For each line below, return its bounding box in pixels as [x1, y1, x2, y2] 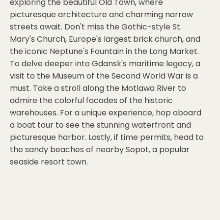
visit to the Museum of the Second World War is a [10, 70, 198, 82]
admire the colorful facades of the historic [10, 95, 173, 106]
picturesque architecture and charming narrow [10, 9, 193, 20]
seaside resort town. [10, 156, 88, 167]
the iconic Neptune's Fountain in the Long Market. [10, 46, 199, 57]
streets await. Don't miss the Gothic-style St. [10, 21, 182, 32]
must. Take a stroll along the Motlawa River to [10, 82, 186, 94]
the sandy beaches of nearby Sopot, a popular [10, 144, 190, 155]
